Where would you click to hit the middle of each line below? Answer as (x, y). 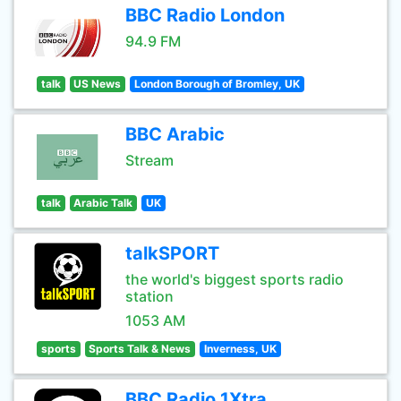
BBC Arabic (175, 134)
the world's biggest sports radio (235, 279)
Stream (149, 160)
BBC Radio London (205, 15)
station (149, 296)
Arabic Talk (103, 203)
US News (98, 84)
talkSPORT (172, 253)
